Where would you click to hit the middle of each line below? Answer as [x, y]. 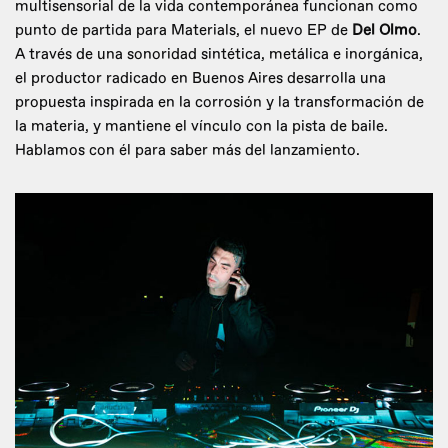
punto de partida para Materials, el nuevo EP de [183, 31]
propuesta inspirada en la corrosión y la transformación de [219, 103]
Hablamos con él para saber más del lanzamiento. [187, 151]
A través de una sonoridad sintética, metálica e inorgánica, [219, 55]
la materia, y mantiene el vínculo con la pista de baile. [201, 127]
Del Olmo [384, 31]
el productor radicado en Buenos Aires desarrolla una [200, 79]
